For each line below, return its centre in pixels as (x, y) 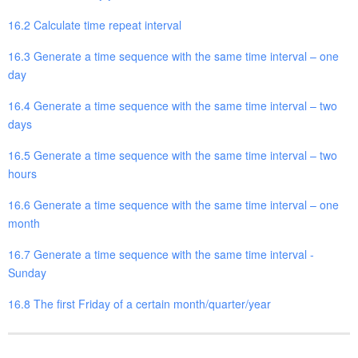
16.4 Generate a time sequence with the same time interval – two (173, 105)
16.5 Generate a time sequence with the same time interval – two (173, 155)
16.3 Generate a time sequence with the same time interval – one (173, 56)
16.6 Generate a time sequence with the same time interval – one (173, 204)
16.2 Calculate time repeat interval (95, 24)
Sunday (27, 272)
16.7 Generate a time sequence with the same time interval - (161, 254)
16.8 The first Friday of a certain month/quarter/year (139, 303)
